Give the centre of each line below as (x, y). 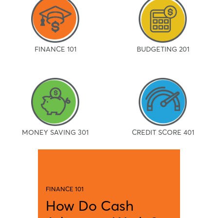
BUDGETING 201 (163, 49)
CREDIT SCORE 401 (163, 132)
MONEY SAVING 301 (55, 132)
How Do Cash (90, 205)
